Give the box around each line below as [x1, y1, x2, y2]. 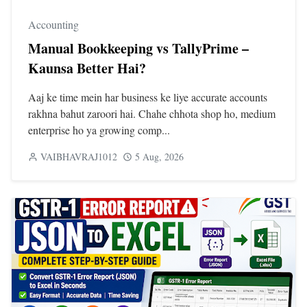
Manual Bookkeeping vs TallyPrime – [28, 38, 249, 58]
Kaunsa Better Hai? [28, 58, 146, 78]
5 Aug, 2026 [135, 149, 184, 163]
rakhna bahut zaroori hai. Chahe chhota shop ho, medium [28, 106, 275, 121]
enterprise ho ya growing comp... [28, 122, 170, 137]
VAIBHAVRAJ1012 [40, 149, 117, 163]
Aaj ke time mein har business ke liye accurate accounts [28, 89, 267, 104]
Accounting [28, 16, 79, 32]
